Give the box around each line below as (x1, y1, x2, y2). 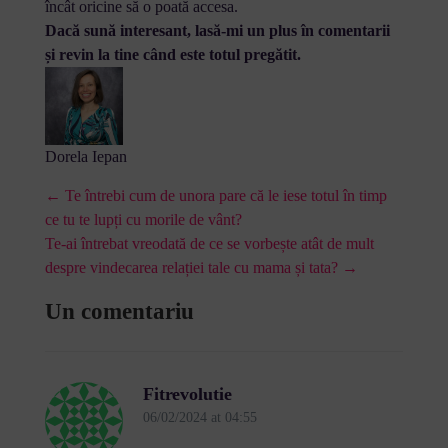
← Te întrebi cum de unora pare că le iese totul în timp (44, 186, 387, 204)
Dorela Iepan (44, 147, 127, 165)
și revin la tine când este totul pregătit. (44, 45, 301, 63)
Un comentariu (44, 298, 194, 324)
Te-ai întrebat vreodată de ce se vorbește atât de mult (44, 234, 374, 252)
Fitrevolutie (142, 383, 232, 404)
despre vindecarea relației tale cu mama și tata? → (44, 258, 358, 276)
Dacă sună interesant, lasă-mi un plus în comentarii (44, 21, 390, 39)
